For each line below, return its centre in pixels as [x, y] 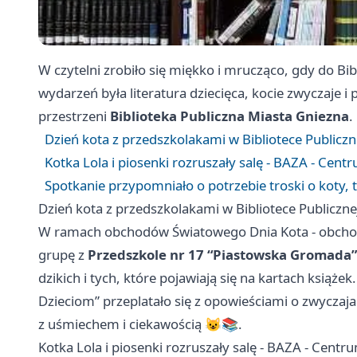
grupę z [63, 255]
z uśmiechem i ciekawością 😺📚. [140, 324]
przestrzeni [74, 116]
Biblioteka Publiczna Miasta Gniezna [229, 116]
